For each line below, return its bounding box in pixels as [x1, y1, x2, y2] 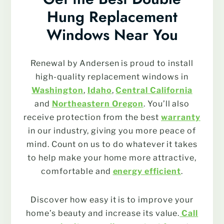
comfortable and [41, 166, 113, 176]
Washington [31, 85, 83, 95]
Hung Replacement [46, 5, 177, 27]
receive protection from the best [23, 112, 161, 122]
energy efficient [112, 166, 181, 176]
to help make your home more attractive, [27, 152, 196, 162]
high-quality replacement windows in [35, 71, 188, 81]
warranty [161, 112, 200, 122]
